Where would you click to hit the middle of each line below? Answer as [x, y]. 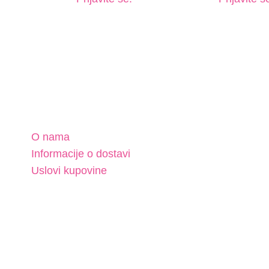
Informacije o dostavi [81, 154]
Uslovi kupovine [69, 171]
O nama [50, 137]
